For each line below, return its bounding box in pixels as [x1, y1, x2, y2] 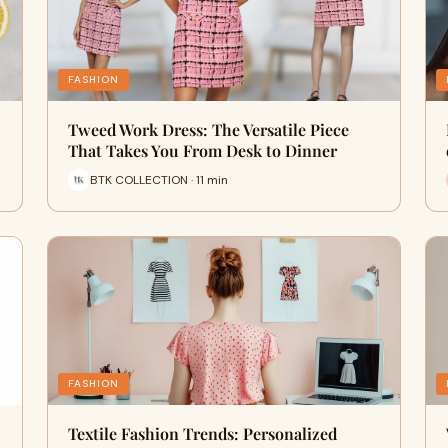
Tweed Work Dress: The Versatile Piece [67, 119, 349, 140]
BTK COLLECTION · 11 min [89, 171, 228, 188]
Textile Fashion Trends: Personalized [67, 423, 337, 444]
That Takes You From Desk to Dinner [67, 140, 337, 161]
